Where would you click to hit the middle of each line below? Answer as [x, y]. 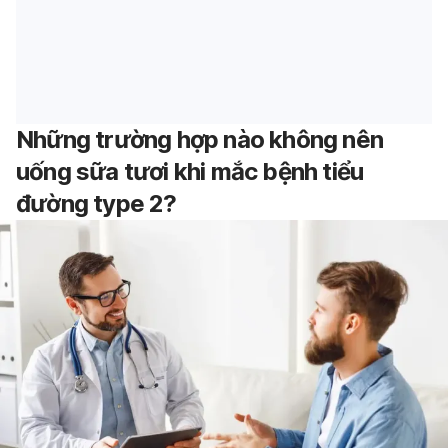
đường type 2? [96, 203]
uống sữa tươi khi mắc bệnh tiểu [190, 171]
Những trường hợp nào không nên [199, 139]
